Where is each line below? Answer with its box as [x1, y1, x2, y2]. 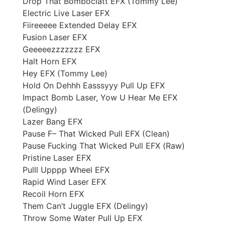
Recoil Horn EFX [23, 188, 84, 199]
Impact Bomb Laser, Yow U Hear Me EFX [23, 92, 177, 102]
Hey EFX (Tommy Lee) [23, 68, 107, 78]
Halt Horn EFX [23, 56, 76, 66]
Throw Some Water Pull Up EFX [23, 212, 142, 223]
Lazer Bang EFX [23, 116, 82, 127]
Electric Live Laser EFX [23, 8, 109, 18]
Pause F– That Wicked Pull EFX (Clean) [23, 128, 170, 139]
